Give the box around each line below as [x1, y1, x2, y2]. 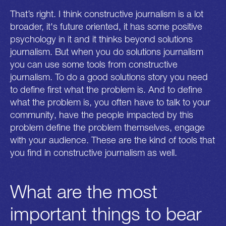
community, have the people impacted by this [10, 109, 193, 121]
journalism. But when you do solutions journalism [10, 46, 203, 58]
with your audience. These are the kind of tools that [10, 134, 215, 146]
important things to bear [10, 202, 202, 225]
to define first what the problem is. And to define [10, 84, 202, 95]
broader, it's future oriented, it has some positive [10, 21, 202, 32]
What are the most [10, 180, 157, 203]
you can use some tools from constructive [10, 59, 178, 70]
